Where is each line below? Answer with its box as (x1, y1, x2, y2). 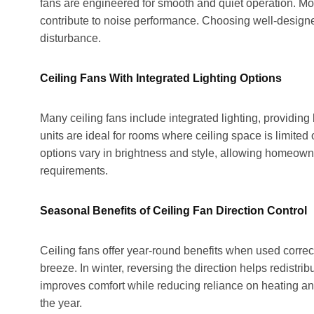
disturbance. (40, 32, 101, 44)
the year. (40, 296, 82, 309)
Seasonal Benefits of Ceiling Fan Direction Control (40, 204, 307, 217)
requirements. (40, 164, 108, 177)
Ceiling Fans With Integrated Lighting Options (40, 71, 282, 84)
